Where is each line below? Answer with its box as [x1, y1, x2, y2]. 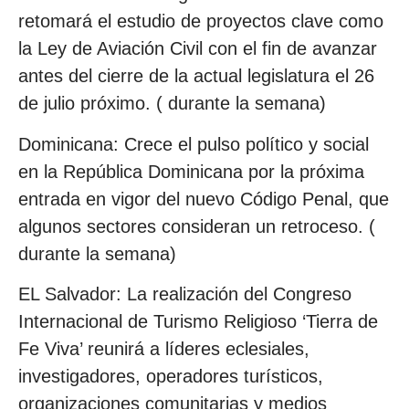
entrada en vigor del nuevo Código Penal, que [18, 188, 389, 209]
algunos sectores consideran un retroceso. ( [18, 215, 375, 236]
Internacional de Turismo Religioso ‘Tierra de [18, 311, 378, 332]
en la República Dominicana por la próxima [18, 161, 364, 182]
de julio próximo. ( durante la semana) [18, 93, 326, 114]
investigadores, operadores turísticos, [18, 366, 323, 387]
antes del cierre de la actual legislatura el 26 [18, 66, 374, 87]
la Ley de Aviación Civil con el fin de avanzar [18, 38, 377, 59]
